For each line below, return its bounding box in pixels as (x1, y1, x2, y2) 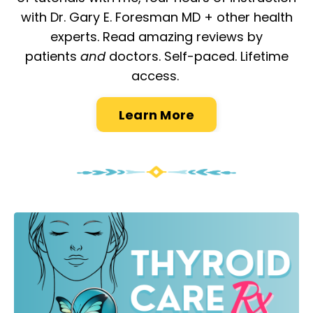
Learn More (118, 105, 195, 124)
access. (131, 67, 179, 85)
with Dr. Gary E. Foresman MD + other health (20, 8, 293, 27)
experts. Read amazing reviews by (50, 28, 263, 46)
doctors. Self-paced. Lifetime (105, 48, 289, 66)
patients (24, 48, 80, 66)
